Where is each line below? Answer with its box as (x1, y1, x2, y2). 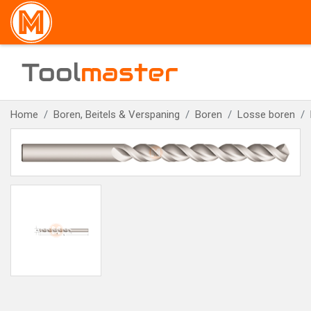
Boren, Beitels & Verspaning (53, 108, 180, 121)
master (81, 56, 178, 88)
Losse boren (237, 108, 295, 121)
